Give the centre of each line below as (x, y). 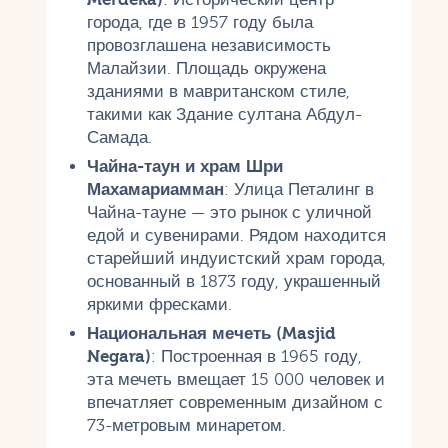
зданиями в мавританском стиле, (218, 91)
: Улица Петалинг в (298, 189)
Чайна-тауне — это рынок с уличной (229, 212)
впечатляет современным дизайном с (234, 402)
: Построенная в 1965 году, (256, 356)
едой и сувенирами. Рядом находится (236, 235)
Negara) (118, 356)
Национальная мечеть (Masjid (211, 333)
